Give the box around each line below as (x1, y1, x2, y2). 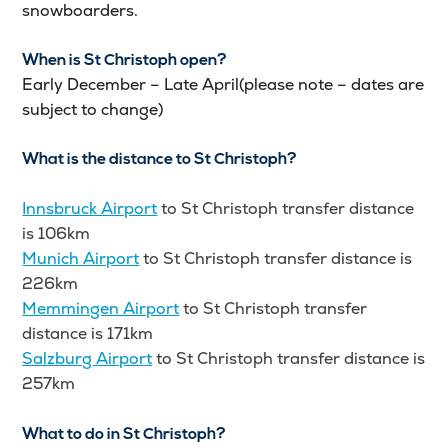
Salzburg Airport (22, 348, 153, 370)
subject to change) (22, 99, 164, 121)
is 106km (22, 223, 91, 245)
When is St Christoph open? (22, 53, 228, 70)
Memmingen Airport (22, 298, 180, 320)
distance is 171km (22, 323, 154, 345)
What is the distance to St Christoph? (22, 152, 298, 169)
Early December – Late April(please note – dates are (22, 74, 425, 96)
